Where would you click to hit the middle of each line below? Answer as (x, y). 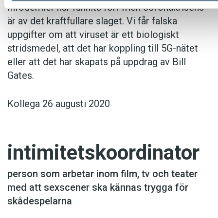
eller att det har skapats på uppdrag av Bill (97, 62)
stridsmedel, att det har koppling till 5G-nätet (103, 48)
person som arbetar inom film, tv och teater (102, 174)
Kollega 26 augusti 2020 (59, 104)
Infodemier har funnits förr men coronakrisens (106, 8)
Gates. (21, 76)
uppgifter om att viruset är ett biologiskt (93, 35)
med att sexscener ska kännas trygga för (98, 188)
